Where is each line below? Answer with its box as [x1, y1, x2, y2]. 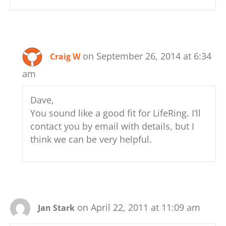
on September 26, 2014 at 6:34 [83, 50, 212, 63]
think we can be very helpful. [30, 133, 152, 146]
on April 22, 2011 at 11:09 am [77, 201, 200, 214]
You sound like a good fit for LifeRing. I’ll [30, 107, 201, 120]
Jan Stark [38, 202, 75, 214]
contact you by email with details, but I [30, 120, 195, 133]
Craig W [50, 51, 81, 63]
